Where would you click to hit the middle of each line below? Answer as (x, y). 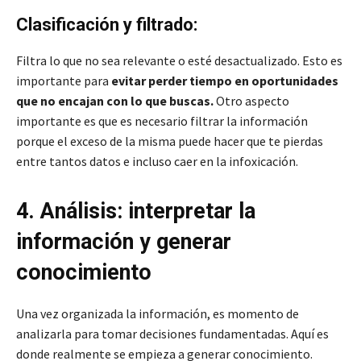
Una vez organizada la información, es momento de (158, 314)
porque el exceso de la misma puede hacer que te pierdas (170, 141)
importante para (64, 81)
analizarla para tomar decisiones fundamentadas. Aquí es (172, 334)
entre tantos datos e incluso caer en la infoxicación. (158, 162)
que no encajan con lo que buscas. (116, 101)
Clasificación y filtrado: (107, 25)
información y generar (124, 242)
